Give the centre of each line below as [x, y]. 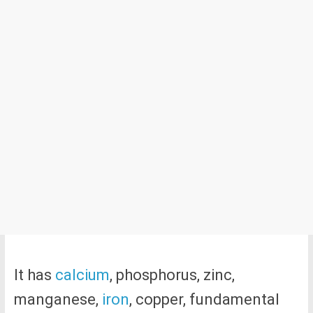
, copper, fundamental [204, 300]
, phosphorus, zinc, [172, 275]
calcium [82, 275]
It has [34, 275]
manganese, [58, 300]
